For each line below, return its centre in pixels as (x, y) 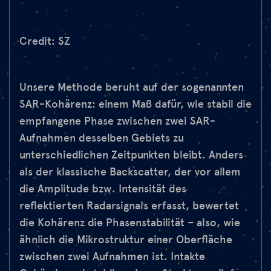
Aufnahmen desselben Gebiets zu (102, 138)
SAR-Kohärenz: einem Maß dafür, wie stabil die (135, 104)
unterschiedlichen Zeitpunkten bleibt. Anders (131, 155)
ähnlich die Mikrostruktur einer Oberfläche (126, 240)
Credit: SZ (45, 41)
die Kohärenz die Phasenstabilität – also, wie (130, 223)
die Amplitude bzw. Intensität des (103, 189)
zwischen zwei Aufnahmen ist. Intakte (112, 257)
